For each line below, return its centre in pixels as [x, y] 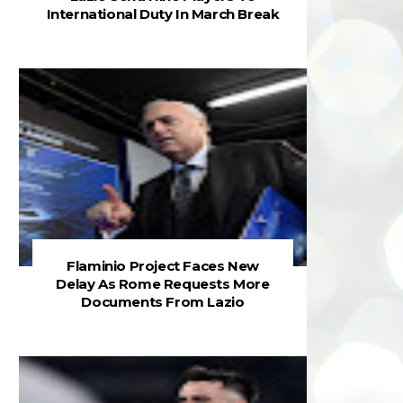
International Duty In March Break [163, 14]
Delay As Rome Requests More [163, 284]
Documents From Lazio [163, 302]
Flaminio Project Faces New [163, 266]
